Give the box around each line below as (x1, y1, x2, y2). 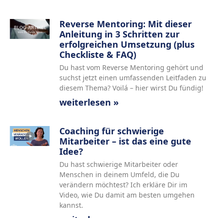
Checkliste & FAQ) (59, 49, 136, 60)
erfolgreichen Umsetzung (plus (59, 38, 195, 50)
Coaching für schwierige (59, 125, 164, 137)
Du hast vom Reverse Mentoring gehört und (59, 63, 203, 72)
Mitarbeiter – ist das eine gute (59, 135, 191, 147)
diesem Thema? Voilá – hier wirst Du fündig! (59, 83, 203, 92)
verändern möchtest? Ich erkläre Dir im (59, 180, 187, 189)
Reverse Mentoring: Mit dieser (59, 18, 192, 30)
